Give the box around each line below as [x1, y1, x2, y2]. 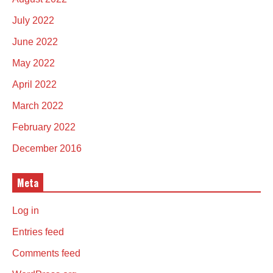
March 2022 [12, 101, 63, 112]
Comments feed [12, 248, 80, 259]
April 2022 [12, 79, 57, 90]
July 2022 [12, 15, 54, 26]
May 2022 [12, 58, 55, 69]
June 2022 [12, 37, 58, 48]
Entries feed [12, 227, 64, 238]
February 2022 [12, 122, 76, 133]
